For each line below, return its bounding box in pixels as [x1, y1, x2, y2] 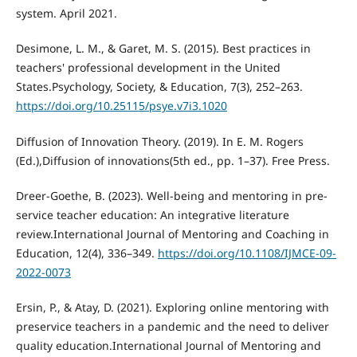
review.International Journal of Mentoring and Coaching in [15, 226, 329, 241]
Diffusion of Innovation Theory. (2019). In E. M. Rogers [15, 133, 304, 149]
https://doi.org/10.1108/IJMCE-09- [157, 245, 336, 261]
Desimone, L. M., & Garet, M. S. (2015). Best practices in [15, 41, 311, 57]
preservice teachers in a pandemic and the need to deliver [15, 318, 329, 334]
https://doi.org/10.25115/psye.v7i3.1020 [15, 98, 227, 114]
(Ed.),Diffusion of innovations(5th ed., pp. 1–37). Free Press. [15, 152, 330, 168]
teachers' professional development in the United [15, 60, 280, 76]
